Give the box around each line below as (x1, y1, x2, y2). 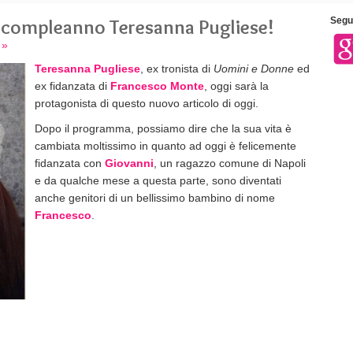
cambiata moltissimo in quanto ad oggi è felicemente (35, 139, 296, 152)
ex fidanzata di (35, 80, 110, 92)
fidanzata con (35, 157, 105, 169)
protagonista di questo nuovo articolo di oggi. (35, 97, 258, 110)
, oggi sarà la (204, 80, 269, 92)
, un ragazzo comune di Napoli (154, 157, 306, 169)
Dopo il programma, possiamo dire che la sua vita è (35, 122, 292, 135)
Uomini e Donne (214, 62, 294, 75)
